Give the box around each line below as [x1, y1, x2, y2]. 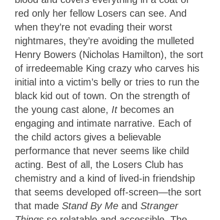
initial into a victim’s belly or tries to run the [15, 77, 199, 88]
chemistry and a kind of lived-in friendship [15, 173, 195, 184]
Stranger [140, 200, 178, 212]
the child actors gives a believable [15, 132, 161, 143]
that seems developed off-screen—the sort [15, 187, 201, 198]
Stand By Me [62, 200, 121, 212]
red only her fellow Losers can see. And [15, 8, 187, 19]
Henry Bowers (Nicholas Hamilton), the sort [15, 49, 203, 60]
